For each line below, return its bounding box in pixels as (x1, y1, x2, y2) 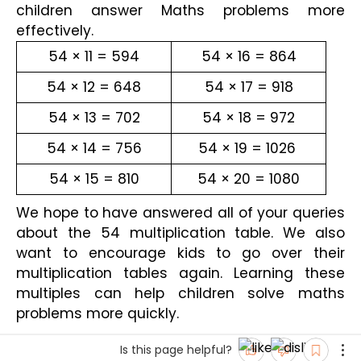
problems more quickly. (16, 303, 179, 323)
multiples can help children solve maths (16, 283, 345, 303)
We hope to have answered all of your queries (16, 202, 345, 222)
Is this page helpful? (120, 342, 232, 359)
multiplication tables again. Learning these (16, 263, 345, 283)
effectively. (16, 21, 93, 41)
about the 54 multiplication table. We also (16, 222, 345, 243)
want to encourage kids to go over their (16, 243, 345, 263)
